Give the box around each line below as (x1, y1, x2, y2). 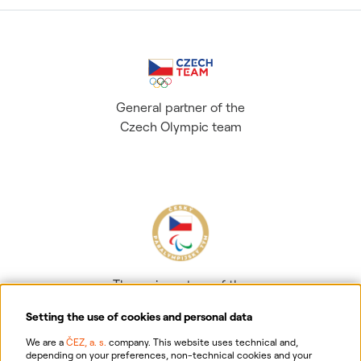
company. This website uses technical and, (106, 336, 298, 348)
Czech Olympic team (119, 118, 242, 135)
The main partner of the (113, 276, 248, 293)
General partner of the (116, 99, 245, 115)
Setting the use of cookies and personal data (26, 309, 252, 324)
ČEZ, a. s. (66, 336, 106, 348)
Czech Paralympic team (112, 296, 249, 312)
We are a (26, 336, 66, 348)
